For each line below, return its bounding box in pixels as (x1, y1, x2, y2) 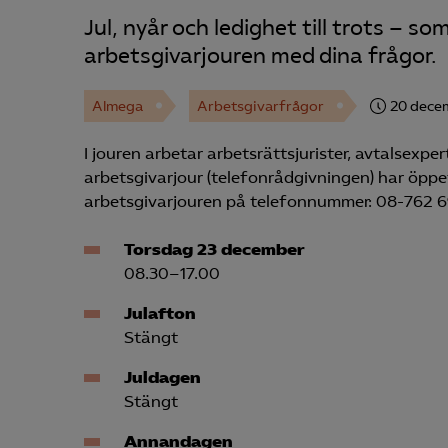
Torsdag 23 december (124, 240, 305, 260)
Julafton (124, 304, 196, 324)
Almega (92, 97, 143, 115)
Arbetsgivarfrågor (197, 97, 324, 115)
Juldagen (124, 368, 201, 388)
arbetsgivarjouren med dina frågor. (84, 43, 436, 70)
